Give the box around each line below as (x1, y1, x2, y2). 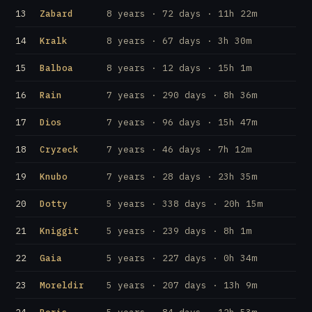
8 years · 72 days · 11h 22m (107, 8, 258, 19)
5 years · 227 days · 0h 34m (107, 252, 258, 263)
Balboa (40, 62, 74, 73)
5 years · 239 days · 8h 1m (107, 225, 252, 236)
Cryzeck (40, 143, 79, 155)
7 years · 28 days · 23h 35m (107, 171, 258, 182)
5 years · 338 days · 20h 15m (107, 198, 263, 209)
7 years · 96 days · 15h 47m (107, 116, 258, 127)
